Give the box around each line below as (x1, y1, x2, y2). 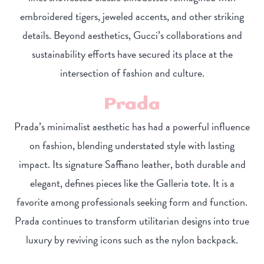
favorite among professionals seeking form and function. (16, 194, 247, 210)
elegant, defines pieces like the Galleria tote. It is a (29, 175, 235, 192)
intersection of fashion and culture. (60, 65, 204, 81)
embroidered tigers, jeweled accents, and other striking (20, 8, 244, 25)
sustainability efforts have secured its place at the (31, 46, 233, 62)
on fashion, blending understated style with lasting (29, 137, 235, 154)
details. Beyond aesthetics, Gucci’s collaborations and (22, 27, 242, 44)
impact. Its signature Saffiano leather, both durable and (18, 156, 246, 173)
